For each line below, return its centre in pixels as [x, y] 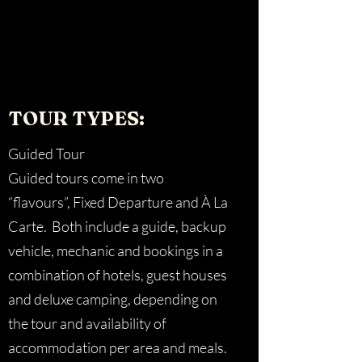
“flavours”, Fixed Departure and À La [118, 202]
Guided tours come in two [86, 178]
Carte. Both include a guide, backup [117, 226]
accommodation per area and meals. [118, 347]
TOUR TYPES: [76, 118]
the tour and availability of [87, 323]
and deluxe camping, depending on [113, 299]
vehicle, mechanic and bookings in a [116, 250]
